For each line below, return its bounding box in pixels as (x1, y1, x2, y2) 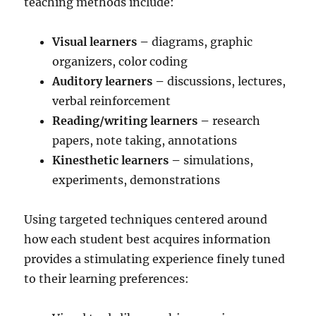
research (209, 113, 261, 128)
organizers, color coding (52, 54, 188, 68)
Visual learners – (52, 34, 152, 49)
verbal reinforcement (52, 93, 171, 108)
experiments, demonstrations (52, 172, 221, 187)
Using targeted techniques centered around (24, 212, 268, 226)
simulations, (181, 152, 254, 167)
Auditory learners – (52, 73, 168, 88)
